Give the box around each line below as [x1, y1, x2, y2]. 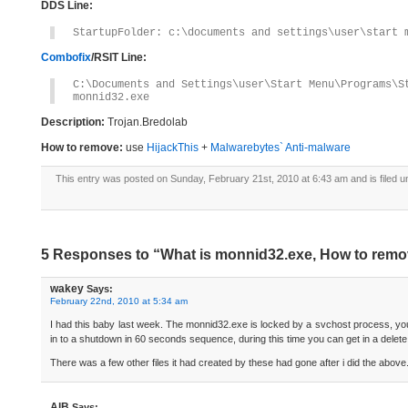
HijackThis [147, 141, 199, 154]
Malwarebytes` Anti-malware [210, 141, 351, 154]
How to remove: [41, 141, 123, 154]
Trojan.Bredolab [105, 116, 188, 128]
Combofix [41, 51, 91, 64]
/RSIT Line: [91, 51, 147, 64]
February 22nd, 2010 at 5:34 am [50, 296, 188, 306]
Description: [41, 116, 105, 128]
